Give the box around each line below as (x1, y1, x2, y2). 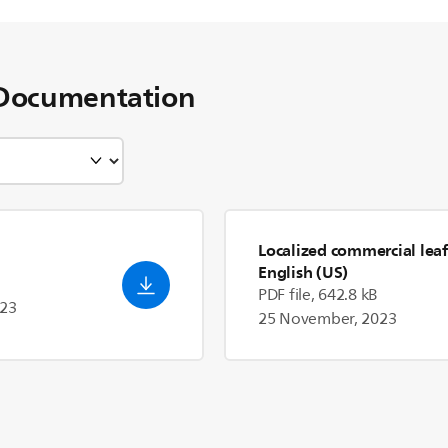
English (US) (258, 258, 348, 286)
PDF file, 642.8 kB (258, 282, 379, 308)
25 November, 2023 (258, 306, 397, 332)
